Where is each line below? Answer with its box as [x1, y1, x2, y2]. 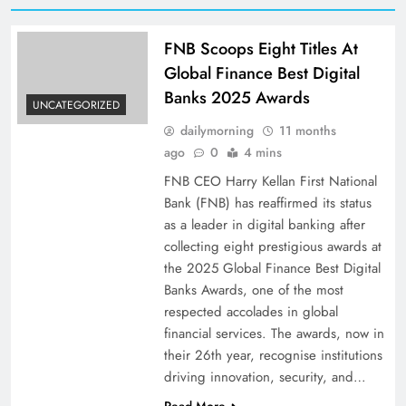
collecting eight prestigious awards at [163, 236, 382, 256]
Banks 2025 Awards [163, 84, 310, 110]
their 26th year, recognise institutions [163, 344, 382, 365]
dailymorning [179, 121, 254, 140]
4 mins [243, 142, 282, 161]
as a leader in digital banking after [163, 214, 365, 235]
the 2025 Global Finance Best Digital [163, 257, 381, 278]
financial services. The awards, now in [163, 323, 384, 343]
